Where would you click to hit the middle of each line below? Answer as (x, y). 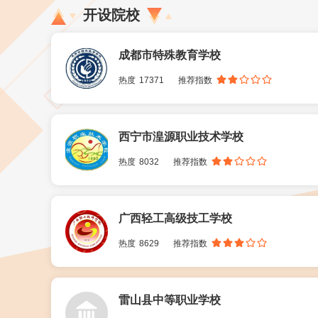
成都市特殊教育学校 (170, 55)
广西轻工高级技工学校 (175, 218)
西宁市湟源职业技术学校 (181, 137)
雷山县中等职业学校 (170, 300)
